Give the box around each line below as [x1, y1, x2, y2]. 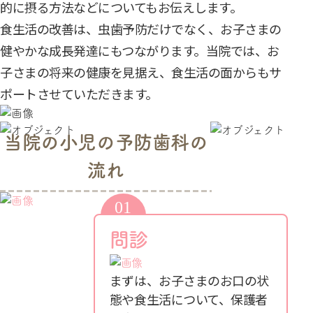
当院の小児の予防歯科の [3, 133, 208, 152]
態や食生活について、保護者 [109, 290, 268, 309]
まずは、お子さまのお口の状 [109, 271, 269, 290]
